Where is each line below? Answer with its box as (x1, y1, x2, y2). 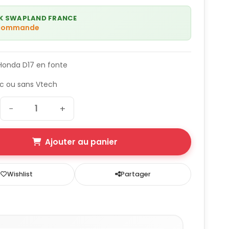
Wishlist (7, 170, 33, 179)
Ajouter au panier (44, 136, 118, 148)
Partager (121, 170, 151, 179)
